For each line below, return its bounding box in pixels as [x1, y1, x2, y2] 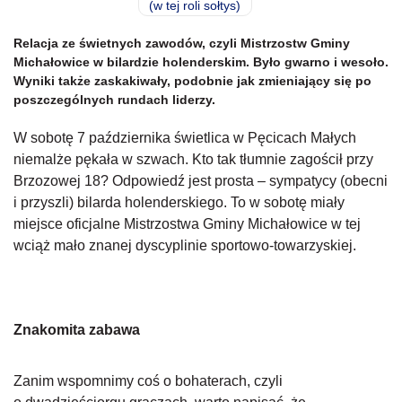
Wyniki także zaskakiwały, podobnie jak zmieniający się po [13, 74, 371, 88]
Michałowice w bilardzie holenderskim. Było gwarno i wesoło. [13, 55, 389, 69]
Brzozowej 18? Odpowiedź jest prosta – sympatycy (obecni [13, 173, 388, 188]
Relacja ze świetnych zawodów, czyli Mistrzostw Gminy [13, 36, 350, 50]
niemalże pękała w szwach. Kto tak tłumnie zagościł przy [13, 152, 373, 167]
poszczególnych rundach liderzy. [13, 92, 215, 107]
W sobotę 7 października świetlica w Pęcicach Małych [13, 130, 356, 145]
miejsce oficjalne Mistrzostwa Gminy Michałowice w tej [13, 216, 361, 232]
